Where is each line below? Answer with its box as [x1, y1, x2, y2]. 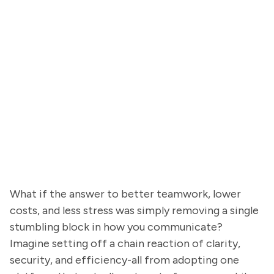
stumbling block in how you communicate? [10, 220, 223, 234]
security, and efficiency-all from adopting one [10, 253, 239, 267]
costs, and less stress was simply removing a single [10, 204, 259, 217]
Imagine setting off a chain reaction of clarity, [10, 237, 240, 250]
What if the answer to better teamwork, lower [10, 187, 241, 201]
